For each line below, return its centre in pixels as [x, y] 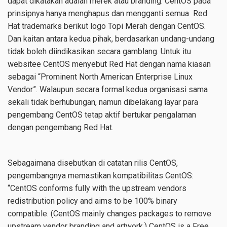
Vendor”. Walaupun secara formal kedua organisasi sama [108, 89]
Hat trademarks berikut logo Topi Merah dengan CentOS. [107, 26]
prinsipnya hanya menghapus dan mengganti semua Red [107, 13]
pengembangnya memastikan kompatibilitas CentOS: [101, 176]
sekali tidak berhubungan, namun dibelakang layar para [103, 102]
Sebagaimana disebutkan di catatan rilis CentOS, [93, 163]
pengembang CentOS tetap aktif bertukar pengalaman [102, 115]
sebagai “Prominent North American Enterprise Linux [100, 77]
